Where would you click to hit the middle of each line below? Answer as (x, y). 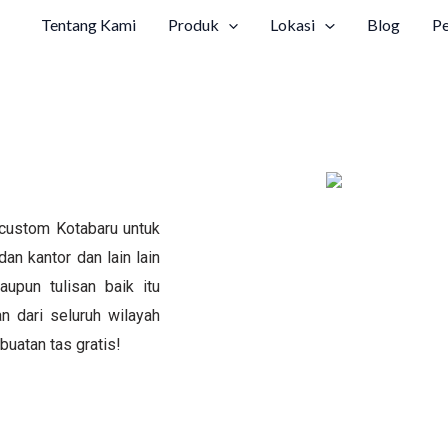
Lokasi (293, 25)
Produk (193, 25)
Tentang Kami (88, 25)
